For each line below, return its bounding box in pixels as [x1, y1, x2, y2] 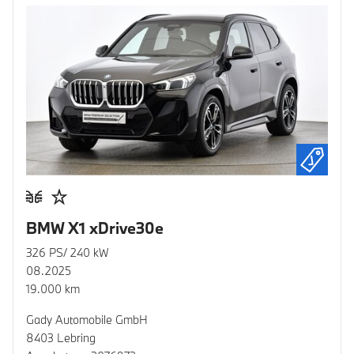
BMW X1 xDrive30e [26, 218, 164, 239]
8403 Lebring [26, 330, 96, 346]
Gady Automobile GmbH [26, 312, 148, 328]
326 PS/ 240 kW [26, 245, 109, 261]
